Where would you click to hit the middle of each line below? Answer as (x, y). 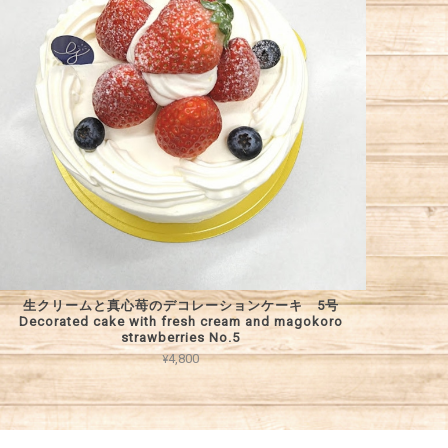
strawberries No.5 (181, 337)
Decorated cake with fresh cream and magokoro (180, 321)
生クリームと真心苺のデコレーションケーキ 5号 (180, 305)
